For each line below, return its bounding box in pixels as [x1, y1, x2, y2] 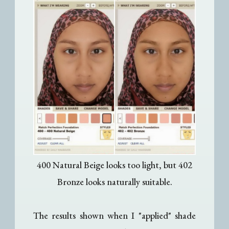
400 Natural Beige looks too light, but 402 [37, 159, 192, 171]
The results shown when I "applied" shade [33, 210, 196, 222]
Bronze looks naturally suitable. [57, 176, 172, 188]
